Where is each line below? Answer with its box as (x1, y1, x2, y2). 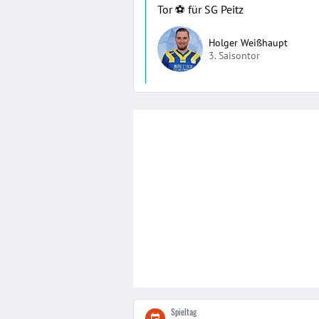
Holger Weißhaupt (209, 36, 288, 49)
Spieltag (171, 305, 197, 318)
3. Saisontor (209, 49, 260, 62)
